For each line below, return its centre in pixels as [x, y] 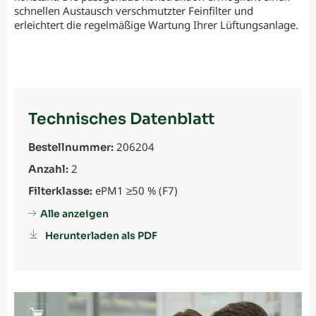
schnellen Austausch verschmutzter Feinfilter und [134, 11]
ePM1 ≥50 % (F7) [135, 191]
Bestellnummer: [71, 147]
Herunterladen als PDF [101, 236]
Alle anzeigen [74, 214]
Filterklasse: [60, 191]
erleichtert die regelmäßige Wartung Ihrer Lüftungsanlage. [156, 25]
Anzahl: [48, 169]
